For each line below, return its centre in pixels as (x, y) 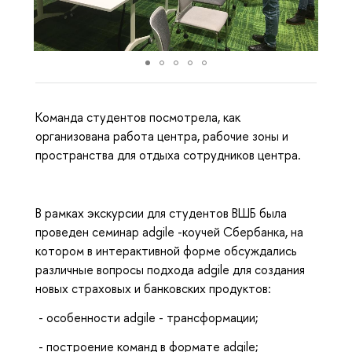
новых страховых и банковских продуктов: (153, 288)
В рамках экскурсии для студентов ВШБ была (161, 213)
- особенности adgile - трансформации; (147, 317)
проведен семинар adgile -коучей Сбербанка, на (169, 231)
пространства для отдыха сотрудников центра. (168, 155)
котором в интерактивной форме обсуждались (166, 250)
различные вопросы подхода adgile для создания (170, 269)
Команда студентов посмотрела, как (138, 117)
